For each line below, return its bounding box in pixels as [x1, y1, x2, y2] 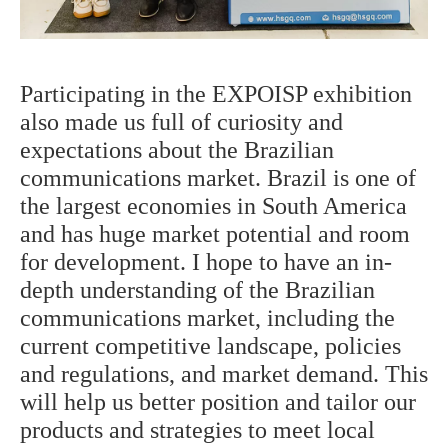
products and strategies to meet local [20, 417, 375, 444]
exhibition [307, 81, 412, 108]
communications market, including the [20, 305, 395, 332]
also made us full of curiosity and [20, 109, 343, 136]
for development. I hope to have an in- [20, 249, 392, 276]
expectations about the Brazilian [20, 137, 334, 164]
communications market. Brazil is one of [20, 165, 416, 192]
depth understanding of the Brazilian [20, 277, 375, 304]
